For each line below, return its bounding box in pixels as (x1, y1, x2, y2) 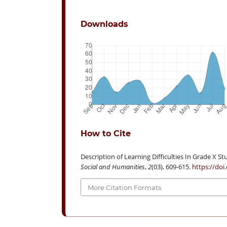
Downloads (81, 19, 128, 29)
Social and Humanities (81, 162, 145, 172)
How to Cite (81, 129, 131, 139)
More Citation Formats (88, 183, 162, 192)
